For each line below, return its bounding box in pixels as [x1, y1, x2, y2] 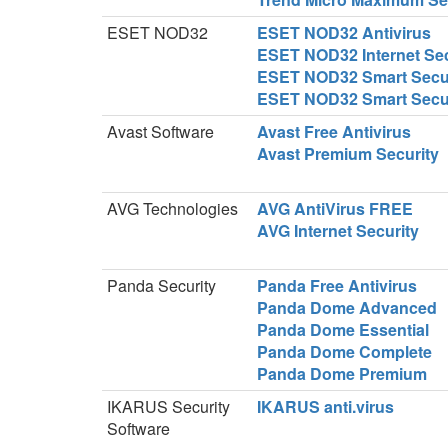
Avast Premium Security [257, 142, 439, 165]
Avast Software [107, 120, 214, 143]
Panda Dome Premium [257, 362, 427, 385]
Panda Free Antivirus [257, 274, 417, 297]
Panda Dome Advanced [257, 296, 437, 319]
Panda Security [107, 274, 216, 297]
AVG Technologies [107, 197, 238, 220]
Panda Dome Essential [257, 318, 429, 341]
